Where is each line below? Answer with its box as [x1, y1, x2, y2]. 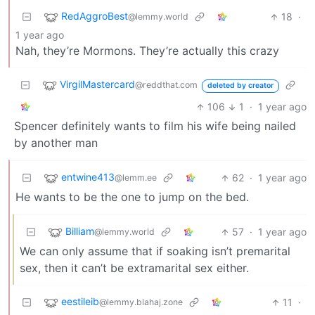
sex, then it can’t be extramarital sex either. [20, 261, 249, 276]
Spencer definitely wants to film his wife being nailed [14, 119, 296, 134]
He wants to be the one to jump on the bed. [15, 190, 249, 205]
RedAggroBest [61, 10, 128, 22]
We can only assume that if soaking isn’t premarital [20, 244, 290, 259]
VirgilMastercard [60, 78, 135, 91]
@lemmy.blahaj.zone [99, 297, 183, 308]
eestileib [61, 295, 99, 308]
